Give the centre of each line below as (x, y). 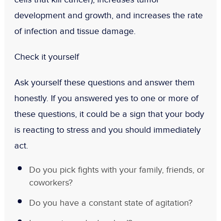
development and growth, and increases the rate (108, 16)
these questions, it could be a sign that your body (109, 114)
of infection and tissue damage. (75, 32)
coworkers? (51, 183)
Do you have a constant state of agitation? (110, 203)
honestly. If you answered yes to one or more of (106, 99)
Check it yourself (46, 57)
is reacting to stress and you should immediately (107, 130)
